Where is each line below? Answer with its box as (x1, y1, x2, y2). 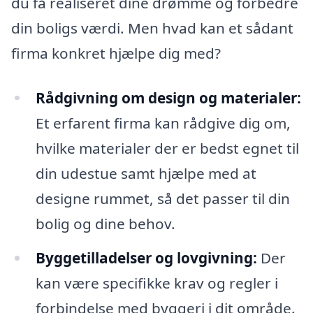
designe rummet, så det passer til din (35, 188, 290, 208)
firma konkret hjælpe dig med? (11, 43, 221, 63)
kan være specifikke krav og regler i (35, 273, 278, 293)
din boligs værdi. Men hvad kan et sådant (11, 17, 293, 38)
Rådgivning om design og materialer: (35, 87, 301, 108)
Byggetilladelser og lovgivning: (35, 248, 257, 268)
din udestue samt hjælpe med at (35, 163, 256, 183)
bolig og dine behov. (35, 213, 175, 233)
